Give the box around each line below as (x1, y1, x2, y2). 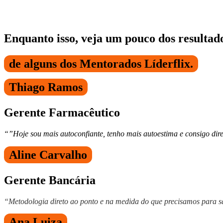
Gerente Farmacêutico (4, 106, 120, 119)
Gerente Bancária (4, 173, 96, 187)
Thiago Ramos (9, 80, 83, 94)
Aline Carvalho (9, 148, 87, 161)
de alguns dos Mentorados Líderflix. (9, 57, 193, 70)
